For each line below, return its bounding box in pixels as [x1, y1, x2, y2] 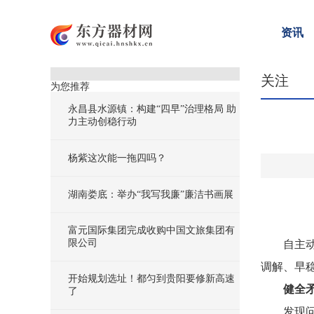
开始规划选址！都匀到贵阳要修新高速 [68, 273, 235, 284]
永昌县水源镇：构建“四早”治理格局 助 [68, 104, 236, 114]
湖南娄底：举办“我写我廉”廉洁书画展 [68, 189, 233, 200]
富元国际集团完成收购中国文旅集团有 [68, 225, 235, 235]
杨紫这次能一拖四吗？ [68, 153, 166, 163]
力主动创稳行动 [68, 116, 137, 127]
